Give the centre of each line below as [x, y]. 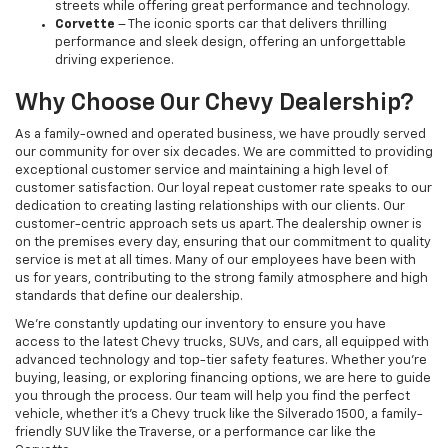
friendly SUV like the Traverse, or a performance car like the [195, 432]
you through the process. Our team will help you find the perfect [212, 396]
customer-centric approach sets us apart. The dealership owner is [218, 224]
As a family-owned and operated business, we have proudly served [220, 134]
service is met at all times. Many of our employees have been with [215, 260]
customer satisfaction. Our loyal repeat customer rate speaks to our [223, 188]
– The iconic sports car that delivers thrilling [251, 24]
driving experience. [114, 60]
